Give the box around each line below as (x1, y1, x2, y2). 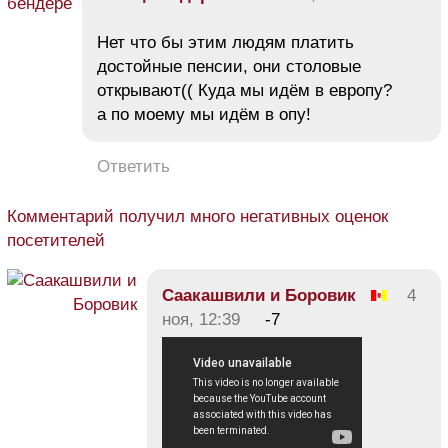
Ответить (97, 156, 170, 176)
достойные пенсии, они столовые (97, 56, 361, 76)
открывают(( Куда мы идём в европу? (97, 80, 392, 100)
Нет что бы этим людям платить (97, 32, 354, 52)
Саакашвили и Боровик (162, 285, 356, 305)
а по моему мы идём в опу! (97, 104, 311, 124)
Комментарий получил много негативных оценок (7, 206, 388, 226)
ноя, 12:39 (162, 309, 240, 329)
